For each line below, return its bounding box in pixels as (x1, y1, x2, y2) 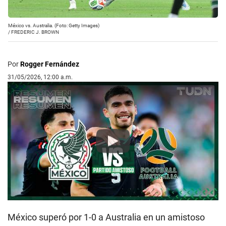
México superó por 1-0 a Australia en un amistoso (8, 212, 205, 223)
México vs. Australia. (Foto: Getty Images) (8, 22, 99, 28)
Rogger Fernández (20, 60, 79, 68)
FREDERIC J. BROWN (11, 29, 59, 35)
